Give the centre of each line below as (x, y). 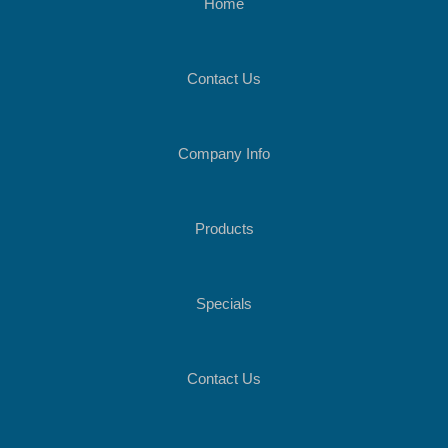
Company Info (224, 153)
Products (224, 228)
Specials (224, 303)
